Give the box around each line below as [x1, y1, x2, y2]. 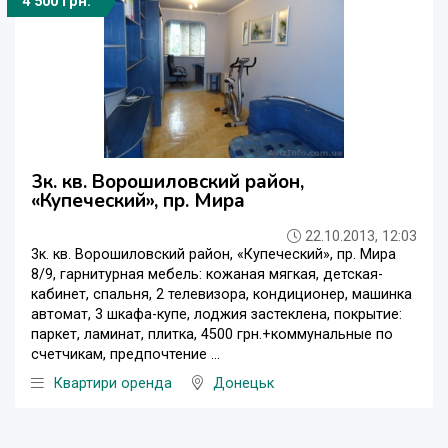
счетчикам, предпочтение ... [31, 345, 220, 363]
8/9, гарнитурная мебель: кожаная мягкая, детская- [31, 265, 383, 283]
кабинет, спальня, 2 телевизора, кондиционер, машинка [31, 285, 412, 303]
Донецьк [213, 374, 274, 392]
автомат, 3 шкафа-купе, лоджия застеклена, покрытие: [31, 305, 402, 323]
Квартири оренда [54, 374, 172, 392]
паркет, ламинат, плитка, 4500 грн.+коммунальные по [31, 325, 393, 343]
